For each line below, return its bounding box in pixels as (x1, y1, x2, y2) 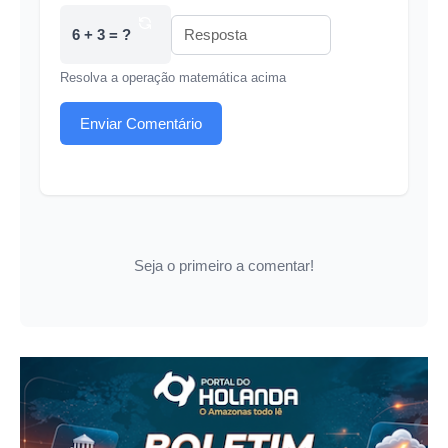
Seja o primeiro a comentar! (134, 257, 314, 275)
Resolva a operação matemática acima (60, 70, 286, 86)
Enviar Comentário (80, 114, 202, 132)
